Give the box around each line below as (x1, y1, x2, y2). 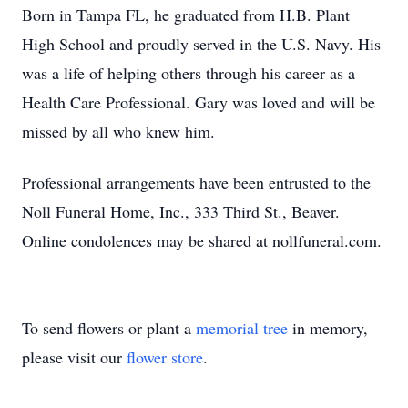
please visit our (22, 346, 127, 368)
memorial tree (196, 317, 288, 339)
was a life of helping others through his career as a (22, 62, 355, 84)
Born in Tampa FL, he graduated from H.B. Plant (22, 4, 350, 25)
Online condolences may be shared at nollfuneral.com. (22, 229, 382, 251)
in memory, (288, 317, 368, 339)
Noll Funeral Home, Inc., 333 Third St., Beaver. (22, 200, 340, 222)
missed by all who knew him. (22, 120, 215, 142)
